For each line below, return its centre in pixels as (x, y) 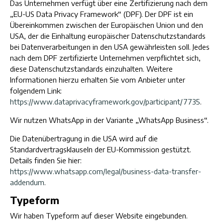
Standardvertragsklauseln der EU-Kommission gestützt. (101, 149)
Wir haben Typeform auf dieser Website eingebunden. (99, 216)
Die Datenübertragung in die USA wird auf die (84, 138)
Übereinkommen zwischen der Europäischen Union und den (107, 25)
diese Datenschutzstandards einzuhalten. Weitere (91, 69)
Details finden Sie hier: (46, 160)
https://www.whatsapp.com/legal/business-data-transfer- (106, 171)
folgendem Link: (36, 91)
